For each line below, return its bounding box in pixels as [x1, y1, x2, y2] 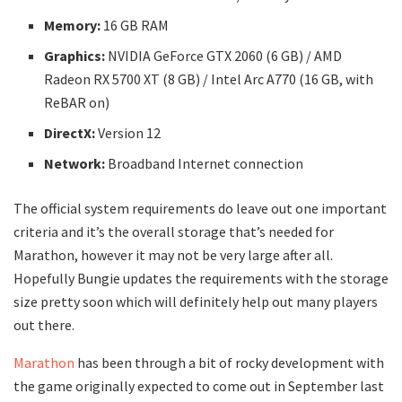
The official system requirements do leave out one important [13, 198, 387, 217]
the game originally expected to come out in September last [13, 376, 384, 395]
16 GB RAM [100, 15, 170, 34]
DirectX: [44, 123, 96, 142]
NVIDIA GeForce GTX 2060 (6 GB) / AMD [105, 46, 343, 65]
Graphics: [44, 46, 106, 65]
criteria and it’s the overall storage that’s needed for [13, 222, 334, 240]
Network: [44, 153, 106, 172]
